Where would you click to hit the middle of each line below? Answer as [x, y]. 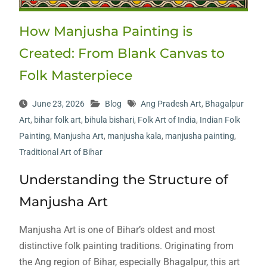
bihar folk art [57, 120]
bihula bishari [109, 120]
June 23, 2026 [58, 104]
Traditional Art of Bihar [60, 152]
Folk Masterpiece [75, 76]
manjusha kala [134, 136]
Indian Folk [220, 120]
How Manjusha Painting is [105, 32]
